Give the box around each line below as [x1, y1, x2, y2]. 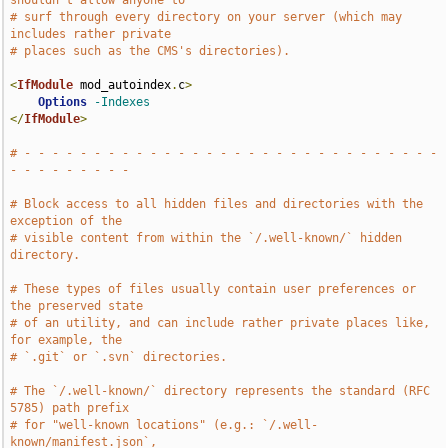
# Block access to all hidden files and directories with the [10, 197, 424, 211]
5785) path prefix [10, 401, 130, 415]
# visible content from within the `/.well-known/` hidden [10, 231, 403, 245]
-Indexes [94, 95, 151, 109]
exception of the [10, 214, 123, 228]
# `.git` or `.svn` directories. [10, 350, 228, 364]
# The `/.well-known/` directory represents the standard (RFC [10, 384, 431, 398]
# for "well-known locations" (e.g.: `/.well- [10, 418, 319, 432]
